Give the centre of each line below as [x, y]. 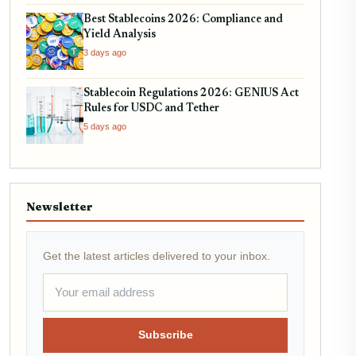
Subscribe [165, 335]
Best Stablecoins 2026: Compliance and [183, 20]
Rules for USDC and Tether [151, 109]
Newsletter [60, 207]
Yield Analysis [120, 35]
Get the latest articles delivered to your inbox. [157, 256]
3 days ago [105, 53]
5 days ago [105, 127]
